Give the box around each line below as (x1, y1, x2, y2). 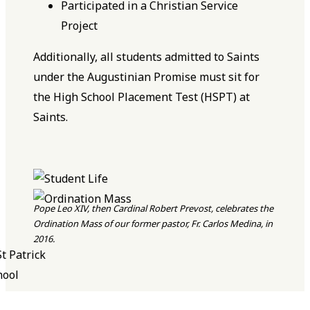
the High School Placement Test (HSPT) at (33, 89, 250, 105)
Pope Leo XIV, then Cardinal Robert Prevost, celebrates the (33, 202, 274, 215)
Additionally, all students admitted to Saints (33, 49, 260, 65)
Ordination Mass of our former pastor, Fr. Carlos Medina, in (33, 217, 273, 230)
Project (61, 18, 98, 34)
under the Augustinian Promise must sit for (33, 69, 260, 85)
